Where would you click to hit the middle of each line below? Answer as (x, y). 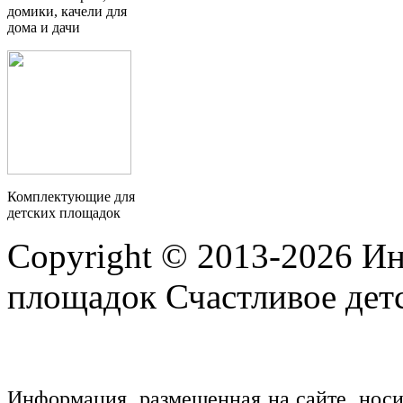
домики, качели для (67, 11)
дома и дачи (44, 27)
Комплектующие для (71, 196)
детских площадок (64, 212)
